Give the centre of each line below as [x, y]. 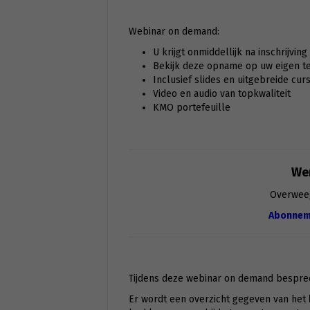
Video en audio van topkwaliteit [221, 94]
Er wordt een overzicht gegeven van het [218, 300]
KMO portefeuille [191, 108]
